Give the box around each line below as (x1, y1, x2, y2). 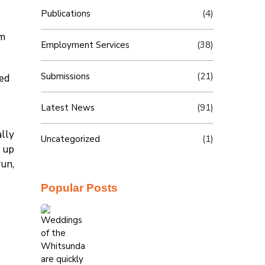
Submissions (40, 70, 90, 82)
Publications (40, 8, 91, 20)
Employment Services (40, 39, 130, 51)
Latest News (40, 102, 95, 114)
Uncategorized (40, 133, 100, 145)
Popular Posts (40, 182, 118, 194)
